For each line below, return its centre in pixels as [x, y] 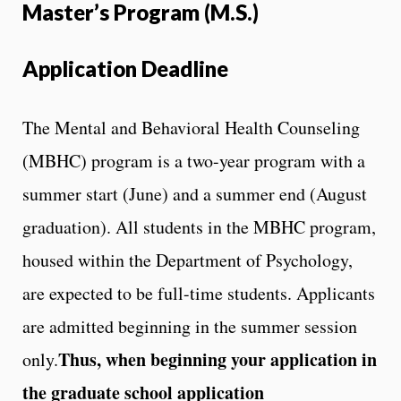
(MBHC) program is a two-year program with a [194, 160]
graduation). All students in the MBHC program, [199, 226]
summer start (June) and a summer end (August [195, 193]
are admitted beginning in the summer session [190, 326]
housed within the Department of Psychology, [188, 260]
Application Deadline [125, 68]
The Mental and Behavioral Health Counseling [191, 127]
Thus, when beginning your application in [218, 359]
